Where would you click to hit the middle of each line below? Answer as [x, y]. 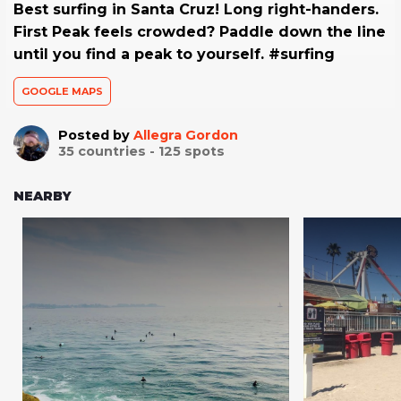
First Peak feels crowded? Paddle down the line [200, 32]
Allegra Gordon [186, 136]
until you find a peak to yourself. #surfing [174, 55]
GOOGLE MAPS [62, 92]
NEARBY [43, 196]
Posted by [96, 136]
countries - [116, 152]
